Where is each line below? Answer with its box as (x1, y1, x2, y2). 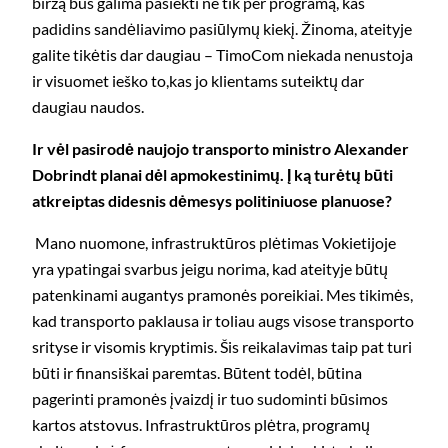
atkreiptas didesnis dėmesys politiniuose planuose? (32, 190, 392, 210)
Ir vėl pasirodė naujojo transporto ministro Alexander (32, 138, 409, 158)
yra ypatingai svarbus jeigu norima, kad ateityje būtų (32, 259, 388, 279)
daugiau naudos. (32, 96, 144, 116)
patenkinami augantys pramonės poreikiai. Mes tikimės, (32, 285, 413, 305)
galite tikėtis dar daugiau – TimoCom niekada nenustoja (32, 44, 413, 64)
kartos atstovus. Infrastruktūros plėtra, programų (32, 415, 370, 435)
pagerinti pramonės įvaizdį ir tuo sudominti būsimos (32, 389, 388, 409)
